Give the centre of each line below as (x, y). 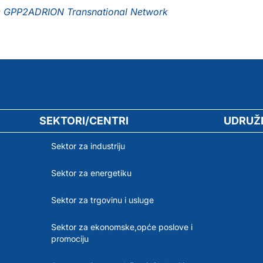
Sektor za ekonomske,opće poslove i (122, 227)
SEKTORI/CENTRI (84, 120)
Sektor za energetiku (91, 173)
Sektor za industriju (88, 146)
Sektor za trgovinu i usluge (102, 200)
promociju (70, 238)
